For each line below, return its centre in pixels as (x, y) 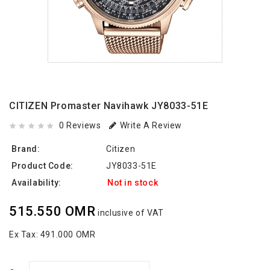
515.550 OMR (52, 212)
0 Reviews (80, 126)
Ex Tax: (25, 235)
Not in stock (133, 183)
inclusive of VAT (130, 213)
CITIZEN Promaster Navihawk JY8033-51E (109, 106)
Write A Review (151, 126)
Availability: (36, 183)
